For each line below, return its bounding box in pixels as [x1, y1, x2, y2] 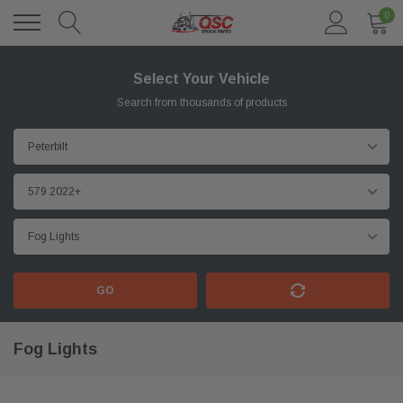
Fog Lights [13, 340, 97, 358]
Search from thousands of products [116, 96, 287, 109]
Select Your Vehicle [133, 71, 270, 86]
